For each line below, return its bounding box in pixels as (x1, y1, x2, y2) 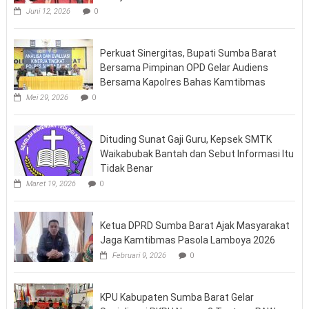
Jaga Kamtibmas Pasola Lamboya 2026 (99, 235, 275, 246)
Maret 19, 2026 (26, 179, 76, 189)
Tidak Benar (99, 163, 153, 175)
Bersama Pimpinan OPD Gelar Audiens (99, 62, 268, 74)
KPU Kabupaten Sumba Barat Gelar (99, 292, 254, 303)
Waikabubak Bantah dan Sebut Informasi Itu (99, 148, 294, 160)
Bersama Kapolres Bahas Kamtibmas (99, 77, 266, 88)
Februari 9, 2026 (112, 251, 166, 261)
